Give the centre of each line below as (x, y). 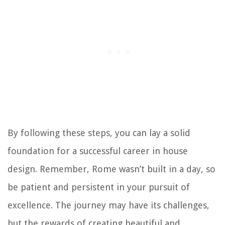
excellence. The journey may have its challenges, (108, 205)
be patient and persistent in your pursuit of (99, 187)
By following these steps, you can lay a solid (99, 133)
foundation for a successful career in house (98, 151)
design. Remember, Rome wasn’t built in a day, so (111, 169)
